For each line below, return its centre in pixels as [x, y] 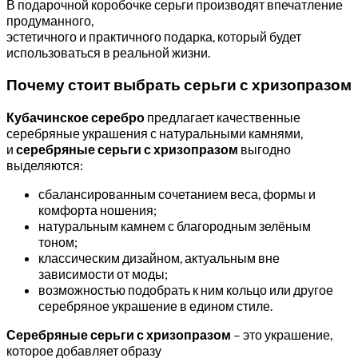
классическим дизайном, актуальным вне [159, 257]
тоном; [58, 241]
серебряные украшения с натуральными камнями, [155, 133]
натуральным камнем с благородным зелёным [175, 225]
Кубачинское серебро [76, 117]
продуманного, [50, 21]
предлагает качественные [223, 117]
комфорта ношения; [97, 209]
